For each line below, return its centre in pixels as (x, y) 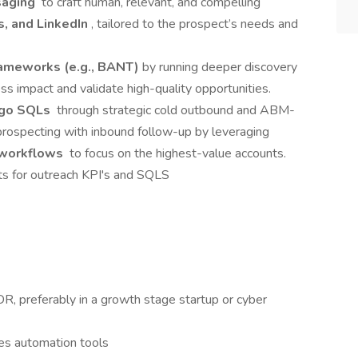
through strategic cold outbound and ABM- (174, 110)
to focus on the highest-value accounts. (176, 153)
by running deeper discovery (218, 67)
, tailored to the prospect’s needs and (195, 24)
